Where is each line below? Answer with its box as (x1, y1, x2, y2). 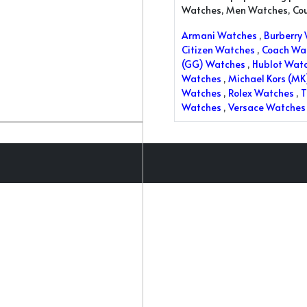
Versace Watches (228, 101, 306, 114)
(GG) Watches (182, 58, 245, 71)
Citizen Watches (182, 43, 255, 56)
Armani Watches (182, 29, 257, 42)
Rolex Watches (228, 86, 294, 99)
